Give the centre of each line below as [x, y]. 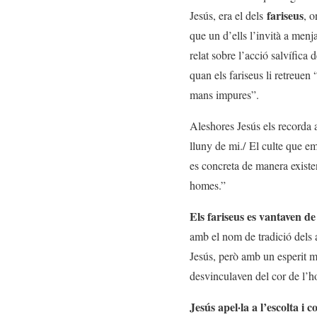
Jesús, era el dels [228, 15]
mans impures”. [224, 94]
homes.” [208, 185]
